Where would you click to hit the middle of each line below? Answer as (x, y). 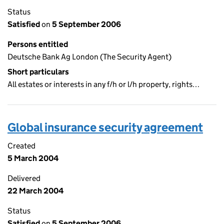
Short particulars (38, 72)
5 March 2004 (33, 158)
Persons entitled (38, 44)
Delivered (24, 178)
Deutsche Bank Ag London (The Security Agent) (89, 57)
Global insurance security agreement (105, 127)
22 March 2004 (35, 191)
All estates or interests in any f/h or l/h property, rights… (103, 84)
